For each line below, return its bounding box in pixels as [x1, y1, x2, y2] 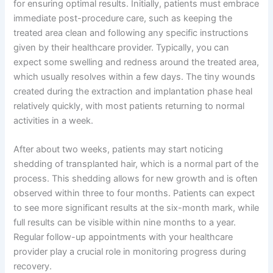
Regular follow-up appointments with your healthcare [13, 232, 233, 243]
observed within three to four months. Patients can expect [13, 188, 255, 199]
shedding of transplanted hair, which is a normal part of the [13, 158, 259, 170]
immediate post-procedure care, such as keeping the [13, 12, 233, 24]
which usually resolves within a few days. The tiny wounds [13, 71, 256, 82]
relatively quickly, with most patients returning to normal [13, 100, 245, 112]
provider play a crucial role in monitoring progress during [13, 246, 247, 258]
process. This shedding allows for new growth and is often [13, 173, 258, 185]
